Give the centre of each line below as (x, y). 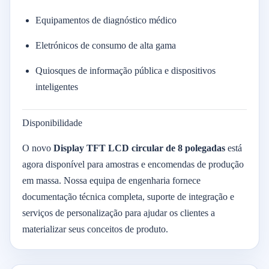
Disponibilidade (52, 123)
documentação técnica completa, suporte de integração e (128, 197)
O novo (38, 148)
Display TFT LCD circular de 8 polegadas (139, 148)
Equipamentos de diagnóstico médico (106, 20)
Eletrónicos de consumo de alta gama (106, 45)
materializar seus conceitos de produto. (95, 229)
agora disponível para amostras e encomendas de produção (133, 164)
